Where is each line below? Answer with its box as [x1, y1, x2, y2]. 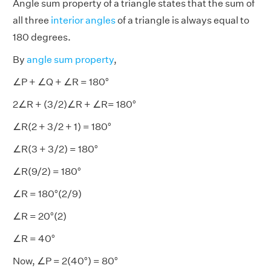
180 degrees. [13, 31, 71, 43]
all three [13, 15, 51, 26]
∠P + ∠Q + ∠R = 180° [13, 76, 109, 88]
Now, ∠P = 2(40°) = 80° [13, 255, 118, 267]
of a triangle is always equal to [116, 15, 249, 26]
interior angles [51, 15, 116, 26]
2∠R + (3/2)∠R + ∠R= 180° [13, 99, 136, 110]
